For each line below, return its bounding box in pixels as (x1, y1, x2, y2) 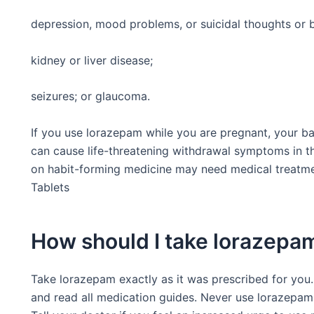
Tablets (31, 179, 69, 194)
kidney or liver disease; (31, 53, 153, 67)
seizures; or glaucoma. (31, 89, 150, 104)
